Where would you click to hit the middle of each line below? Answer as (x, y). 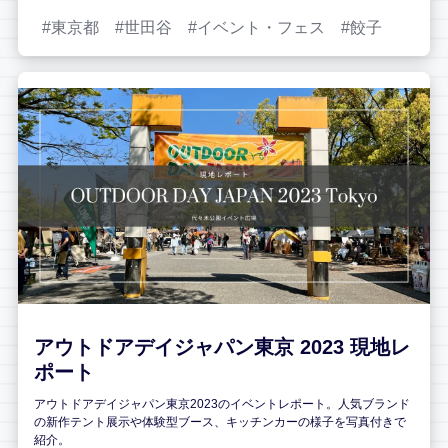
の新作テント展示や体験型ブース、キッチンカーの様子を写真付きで (220, 422)
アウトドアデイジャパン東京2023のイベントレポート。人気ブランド (222, 404)
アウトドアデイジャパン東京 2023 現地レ (222, 347)
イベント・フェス (261, 28)
